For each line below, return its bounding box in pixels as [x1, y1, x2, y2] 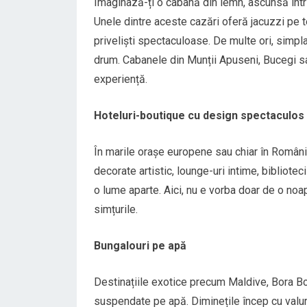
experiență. [94, 73, 147, 86]
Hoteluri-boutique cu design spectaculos [94, 109, 304, 122]
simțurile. [94, 203, 138, 216]
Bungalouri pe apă [94, 239, 186, 252]
